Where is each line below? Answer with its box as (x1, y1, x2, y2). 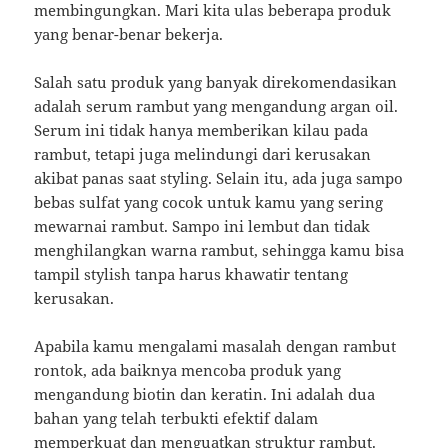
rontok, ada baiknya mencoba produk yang (34, 360, 342, 381)
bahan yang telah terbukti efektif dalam (34, 408, 319, 429)
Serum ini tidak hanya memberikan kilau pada (34, 120, 369, 141)
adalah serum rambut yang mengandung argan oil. (34, 96, 399, 117)
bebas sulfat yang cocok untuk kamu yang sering (34, 192, 384, 213)
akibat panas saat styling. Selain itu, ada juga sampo (34, 168, 404, 189)
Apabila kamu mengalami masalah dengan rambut (34, 336, 397, 357)
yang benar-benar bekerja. (34, 24, 224, 45)
